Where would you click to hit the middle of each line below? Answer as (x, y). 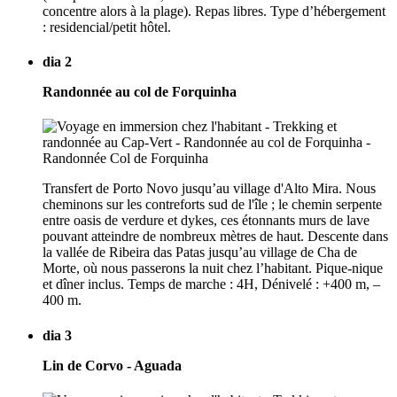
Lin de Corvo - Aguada (112, 365)
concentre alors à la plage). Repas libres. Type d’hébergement (214, 11)
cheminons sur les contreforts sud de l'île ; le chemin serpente (212, 205)
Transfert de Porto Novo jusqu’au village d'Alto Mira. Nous (209, 189)
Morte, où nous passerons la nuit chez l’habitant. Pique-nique (213, 269)
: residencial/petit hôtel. (107, 27)
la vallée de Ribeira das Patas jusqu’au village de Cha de (200, 253)
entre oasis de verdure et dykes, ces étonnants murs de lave (206, 221)
